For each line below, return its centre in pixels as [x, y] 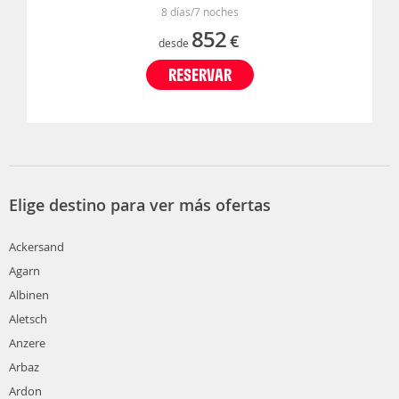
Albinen [29, 295]
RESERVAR [199, 75]
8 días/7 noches [199, 12]
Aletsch [28, 319]
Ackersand [37, 247]
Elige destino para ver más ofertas [140, 205]
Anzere [27, 343]
